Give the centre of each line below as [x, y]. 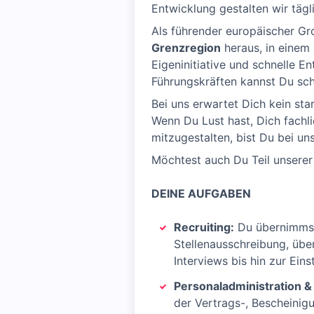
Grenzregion [186, 48]
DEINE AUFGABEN [201, 193]
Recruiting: [204, 227]
